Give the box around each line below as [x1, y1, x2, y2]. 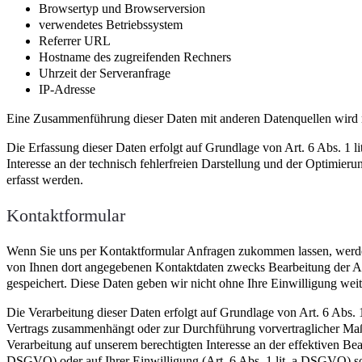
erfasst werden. [6, 173, 83, 187]
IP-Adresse [39, 82, 95, 96]
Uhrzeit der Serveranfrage [39, 65, 170, 80]
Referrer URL [39, 33, 111, 48]
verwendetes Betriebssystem [39, 17, 183, 32]
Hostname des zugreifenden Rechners [39, 49, 231, 64]
